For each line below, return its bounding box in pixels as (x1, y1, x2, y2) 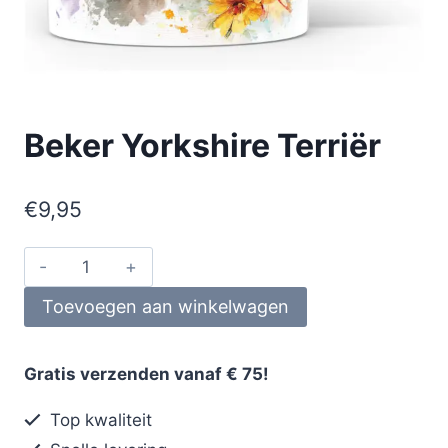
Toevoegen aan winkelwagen (42, 295, 289, 317)
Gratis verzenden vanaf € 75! (24, 363, 269, 384)
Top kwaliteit (45, 409, 153, 430)
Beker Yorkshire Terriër (24, 126, 381, 166)
